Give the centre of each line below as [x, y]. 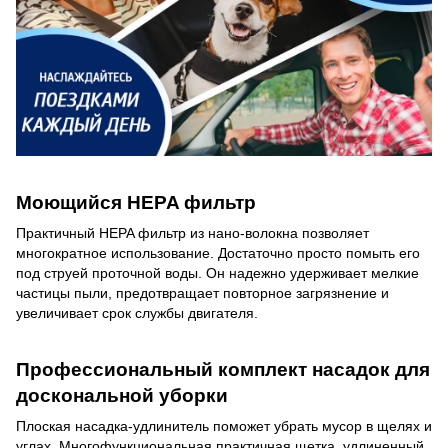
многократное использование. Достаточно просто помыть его [218, 252]
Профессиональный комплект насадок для [223, 369]
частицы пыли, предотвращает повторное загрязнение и [202, 292]
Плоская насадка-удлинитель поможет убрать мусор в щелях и [224, 425]
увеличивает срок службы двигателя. [137, 312]
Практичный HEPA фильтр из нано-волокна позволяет [192, 232]
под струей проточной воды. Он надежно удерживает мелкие [217, 272]
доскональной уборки [122, 395]
